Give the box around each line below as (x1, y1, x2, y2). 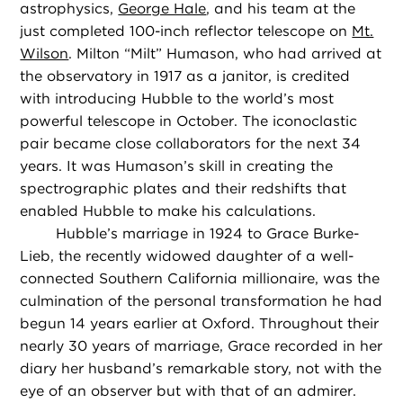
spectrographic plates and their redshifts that (20, 180, 347, 198)
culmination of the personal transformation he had (20, 292, 383, 310)
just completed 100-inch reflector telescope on (20, 22, 353, 40)
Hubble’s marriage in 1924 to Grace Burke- (56, 225, 360, 243)
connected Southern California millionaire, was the (20, 270, 381, 288)
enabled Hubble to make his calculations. (20, 202, 317, 220)
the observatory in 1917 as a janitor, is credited (20, 67, 351, 85)
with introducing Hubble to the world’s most (20, 90, 335, 108)
